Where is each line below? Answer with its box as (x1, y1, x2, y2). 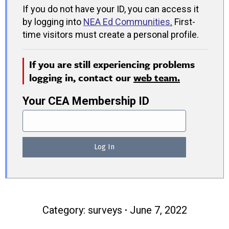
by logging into (22, 16, 83, 27)
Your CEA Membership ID (22, 94, 149, 107)
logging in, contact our (29, 70, 133, 84)
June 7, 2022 (129, 203, 187, 216)
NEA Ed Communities (83, 16, 170, 27)
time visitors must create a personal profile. (22, 29, 199, 40)
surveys (87, 203, 122, 216)
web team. (133, 70, 180, 84)
